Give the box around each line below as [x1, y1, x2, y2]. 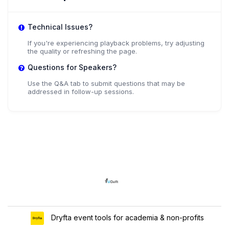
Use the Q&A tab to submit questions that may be [28, 79, 185, 88]
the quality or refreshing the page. [28, 47, 137, 56]
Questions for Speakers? [28, 63, 117, 72]
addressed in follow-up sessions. [28, 87, 134, 96]
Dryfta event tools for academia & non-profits [49, 213, 204, 222]
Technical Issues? [28, 22, 93, 32]
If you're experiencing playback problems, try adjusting [28, 39, 204, 48]
